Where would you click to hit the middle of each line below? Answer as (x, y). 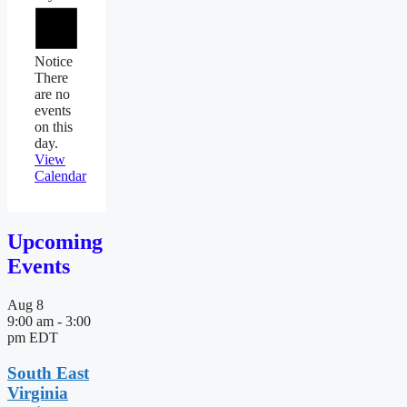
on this (54, 127)
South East (48, 372)
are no (52, 94)
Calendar (60, 176)
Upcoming (55, 241)
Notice (54, 62)
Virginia (38, 392)
